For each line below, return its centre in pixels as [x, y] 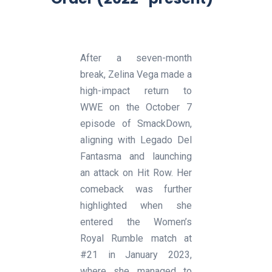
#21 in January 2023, [136, 254]
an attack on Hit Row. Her [136, 172]
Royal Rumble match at [136, 238]
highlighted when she [136, 205]
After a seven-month [136, 58]
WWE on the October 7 [136, 107]
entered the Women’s [136, 222]
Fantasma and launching [136, 156]
